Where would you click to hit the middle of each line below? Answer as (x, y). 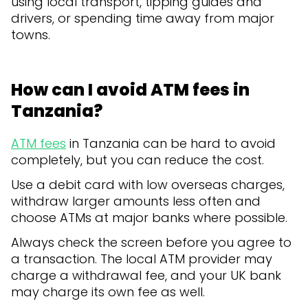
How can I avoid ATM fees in (130, 90)
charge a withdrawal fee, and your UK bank (146, 276)
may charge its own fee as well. (108, 292)
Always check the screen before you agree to (151, 243)
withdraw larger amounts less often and (136, 201)
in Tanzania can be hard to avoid (171, 144)
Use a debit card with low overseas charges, (148, 185)
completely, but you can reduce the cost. (139, 160)
